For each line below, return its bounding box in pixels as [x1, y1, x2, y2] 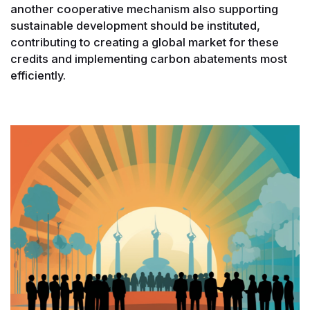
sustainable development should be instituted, [10, 18, 260, 33]
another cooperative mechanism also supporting [10, 1, 278, 16]
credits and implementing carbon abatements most [10, 51, 287, 66]
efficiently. [10, 68, 66, 82]
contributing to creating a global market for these [10, 35, 279, 49]
